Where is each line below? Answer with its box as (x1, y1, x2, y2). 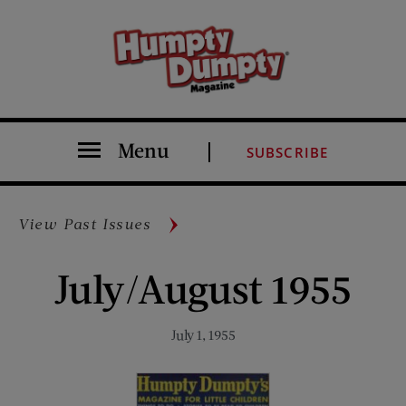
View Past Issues (18, 214, 151, 232)
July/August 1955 (54, 263, 352, 312)
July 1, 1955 (170, 325, 236, 343)
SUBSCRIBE (246, 142, 329, 161)
